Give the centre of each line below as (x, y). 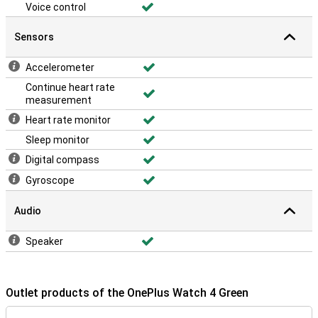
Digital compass (62, 160)
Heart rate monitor (68, 120)
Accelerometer (60, 67)
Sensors (34, 37)
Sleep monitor (57, 140)
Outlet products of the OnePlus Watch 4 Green (127, 293)
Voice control (56, 7)
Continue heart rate (70, 87)
